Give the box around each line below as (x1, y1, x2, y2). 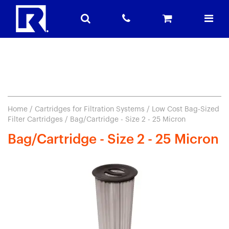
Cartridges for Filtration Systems (35, 106, 145, 113)
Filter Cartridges (8, 116, 63, 123)
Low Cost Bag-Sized (152, 106, 219, 113)
